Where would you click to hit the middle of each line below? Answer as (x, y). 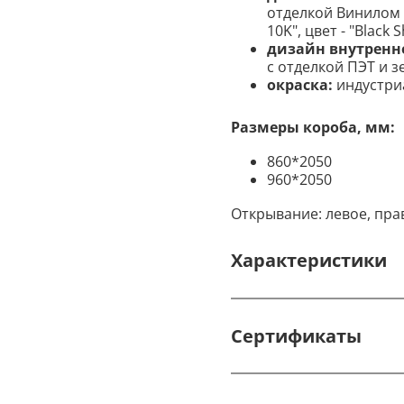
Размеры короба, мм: (313, 128)
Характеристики (309, 260)
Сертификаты (296, 335)
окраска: (300, 85)
